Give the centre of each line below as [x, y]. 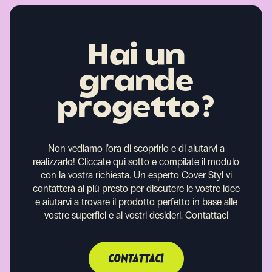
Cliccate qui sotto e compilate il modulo [158, 161]
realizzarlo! [54, 161]
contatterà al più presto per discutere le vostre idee [136, 188]
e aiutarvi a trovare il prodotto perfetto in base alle [136, 202]
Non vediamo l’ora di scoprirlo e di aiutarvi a [136, 148]
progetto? [136, 109]
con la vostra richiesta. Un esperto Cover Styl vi [136, 175]
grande [136, 83]
